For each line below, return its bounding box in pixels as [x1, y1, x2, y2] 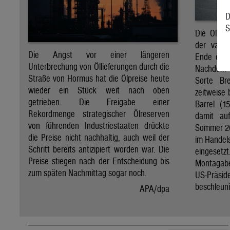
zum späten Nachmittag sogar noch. [28, 167, 147, 179]
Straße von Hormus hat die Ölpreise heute [28, 73, 169, 84]
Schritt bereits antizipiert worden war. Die [28, 144, 169, 155]
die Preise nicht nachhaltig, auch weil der [28, 132, 169, 143]
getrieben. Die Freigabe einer [28, 97, 169, 108]
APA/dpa [140, 183, 169, 195]
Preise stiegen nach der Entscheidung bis [28, 156, 169, 167]
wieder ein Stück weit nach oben [28, 85, 169, 96]
